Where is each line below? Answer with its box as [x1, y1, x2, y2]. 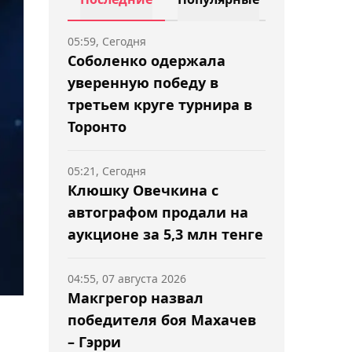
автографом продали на [68, 203, 248, 222]
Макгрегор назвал [68, 288, 203, 307]
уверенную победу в [68, 73, 218, 92]
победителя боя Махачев [68, 310, 256, 329]
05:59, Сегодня [68, 34, 146, 49]
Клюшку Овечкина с [68, 181, 218, 200]
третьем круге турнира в [68, 95, 252, 114]
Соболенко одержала [68, 51, 225, 70]
